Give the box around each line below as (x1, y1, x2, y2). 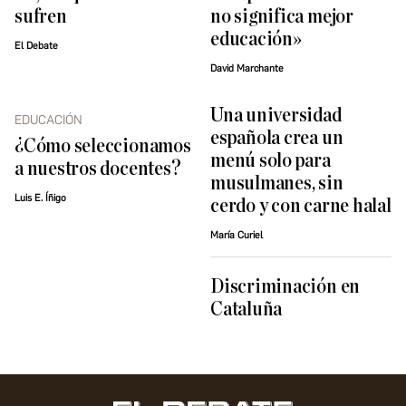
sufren (14, 6, 67, 28)
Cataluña (210, 299, 283, 321)
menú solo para (210, 150, 331, 172)
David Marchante (210, 63, 284, 75)
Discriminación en (210, 276, 361, 298)
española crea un (210, 128, 343, 150)
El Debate (14, 40, 58, 53)
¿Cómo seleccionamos (14, 136, 191, 158)
